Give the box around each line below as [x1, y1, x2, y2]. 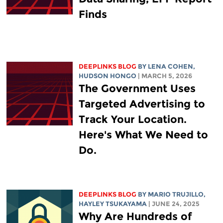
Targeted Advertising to [78, 98, 205, 111]
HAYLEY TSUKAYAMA [78, 200, 147, 208]
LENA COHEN [147, 63, 193, 71]
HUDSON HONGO [78, 72, 136, 80]
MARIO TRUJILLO [147, 191, 204, 199]
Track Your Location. [78, 113, 187, 126]
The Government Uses [78, 82, 196, 95]
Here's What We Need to [78, 128, 208, 141]
